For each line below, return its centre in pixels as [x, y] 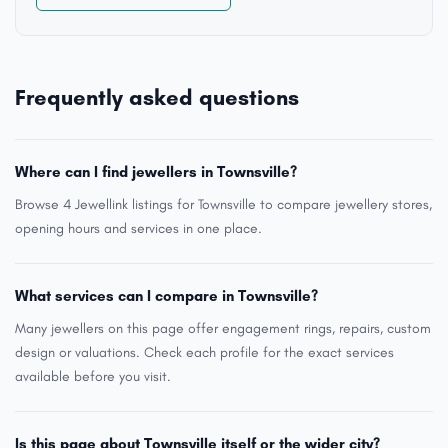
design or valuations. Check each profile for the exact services [204, 352]
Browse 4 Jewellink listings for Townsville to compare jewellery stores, [223, 204]
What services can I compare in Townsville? [166, 296]
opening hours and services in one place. [138, 228]
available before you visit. [93, 376]
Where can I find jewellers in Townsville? [156, 172]
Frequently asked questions [157, 97]
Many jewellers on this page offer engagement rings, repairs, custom [223, 328]
